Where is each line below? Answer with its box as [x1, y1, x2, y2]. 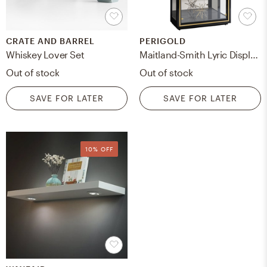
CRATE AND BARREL [6, 36, 95, 46]
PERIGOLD [139, 36, 186, 46]
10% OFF [85, 145, 113, 153]
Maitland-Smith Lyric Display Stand [250, 49, 258, 61]
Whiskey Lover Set [6, 49, 85, 61]
